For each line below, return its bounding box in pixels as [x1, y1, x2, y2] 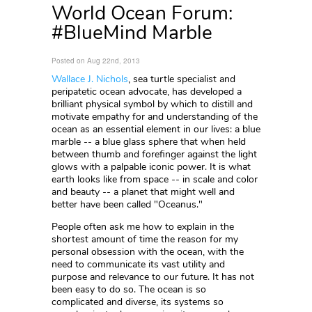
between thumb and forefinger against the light [52, 148, 257, 161]
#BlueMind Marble [52, 19, 212, 46]
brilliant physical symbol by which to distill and [52, 97, 253, 111]
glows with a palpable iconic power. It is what [52, 160, 251, 173]
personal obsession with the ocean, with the [52, 245, 244, 258]
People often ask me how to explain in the [52, 220, 234, 233]
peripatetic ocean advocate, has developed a [52, 85, 242, 98]
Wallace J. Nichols [52, 72, 128, 86]
